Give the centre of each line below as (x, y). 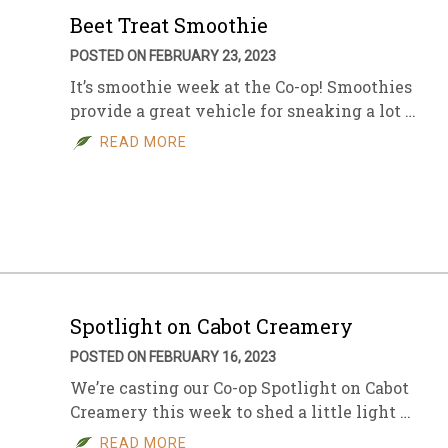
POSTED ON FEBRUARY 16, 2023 (173, 357)
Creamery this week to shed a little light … (240, 411)
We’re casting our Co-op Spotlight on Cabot (239, 387)
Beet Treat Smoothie (169, 25)
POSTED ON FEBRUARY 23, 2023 (173, 56)
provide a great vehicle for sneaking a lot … (243, 110)
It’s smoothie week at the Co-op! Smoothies (241, 86)
